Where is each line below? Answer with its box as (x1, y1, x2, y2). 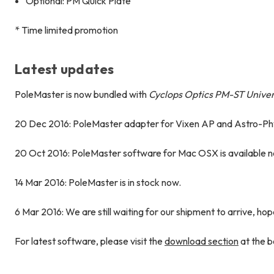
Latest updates (15, 60, 114, 78)
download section (165, 234, 239, 247)
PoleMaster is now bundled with (15, 87, 149, 100)
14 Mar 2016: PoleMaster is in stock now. (15, 176, 181, 188)
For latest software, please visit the (15, 234, 165, 247)
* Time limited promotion (15, 23, 118, 36)
